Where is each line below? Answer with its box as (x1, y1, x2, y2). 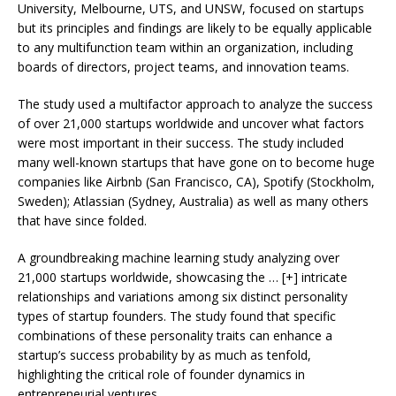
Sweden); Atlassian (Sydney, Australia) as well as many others (18, 192, 369, 209)
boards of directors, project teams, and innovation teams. (18, 57, 349, 75)
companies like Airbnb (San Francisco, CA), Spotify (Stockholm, (18, 172, 375, 190)
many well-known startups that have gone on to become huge (18, 153, 375, 171)
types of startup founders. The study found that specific (18, 307, 336, 324)
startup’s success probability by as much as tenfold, (18, 346, 311, 363)
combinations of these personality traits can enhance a (18, 326, 332, 344)
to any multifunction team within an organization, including (18, 38, 353, 56)
